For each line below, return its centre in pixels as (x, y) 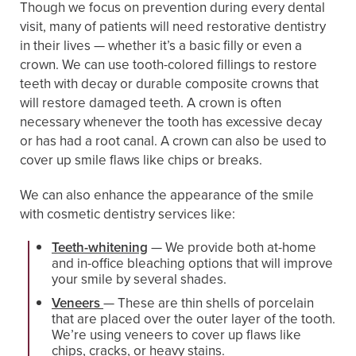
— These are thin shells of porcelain (209, 303)
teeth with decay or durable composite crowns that (169, 84)
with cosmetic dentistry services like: (128, 214)
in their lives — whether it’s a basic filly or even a (161, 46)
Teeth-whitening (100, 248)
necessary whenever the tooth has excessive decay (171, 122)
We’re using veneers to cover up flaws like (176, 335)
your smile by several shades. (139, 279)
